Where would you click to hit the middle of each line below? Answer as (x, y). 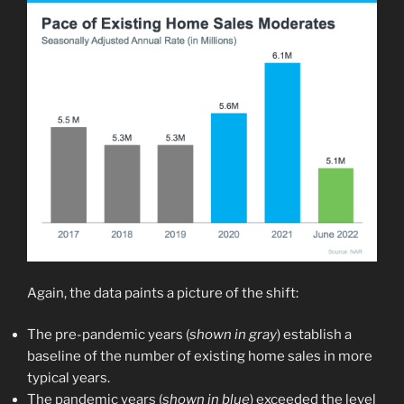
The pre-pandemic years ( (108, 335)
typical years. (69, 378)
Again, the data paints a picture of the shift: (163, 293)
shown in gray (233, 335)
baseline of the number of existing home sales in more (200, 357)
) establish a (314, 335)
